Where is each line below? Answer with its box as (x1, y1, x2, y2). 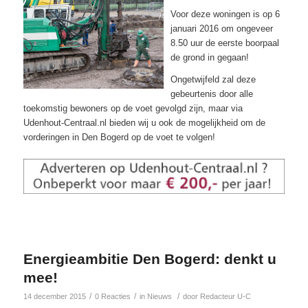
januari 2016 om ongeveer (170, 23, 273, 34)
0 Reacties (94, 291, 131, 300)
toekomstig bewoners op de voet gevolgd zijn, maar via (23, 103, 243, 114)
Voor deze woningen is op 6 (170, 8, 280, 19)
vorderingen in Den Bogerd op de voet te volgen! (23, 132, 215, 143)
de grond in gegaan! (170, 52, 249, 63)
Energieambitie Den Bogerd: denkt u (23, 250, 276, 267)
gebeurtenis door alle (170, 89, 253, 100)
